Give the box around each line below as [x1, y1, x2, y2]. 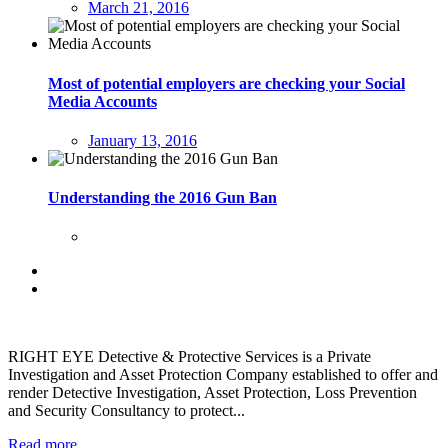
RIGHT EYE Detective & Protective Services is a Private [8, 348, 371, 366]
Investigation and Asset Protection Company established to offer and [8, 366, 438, 384]
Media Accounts [48, 92, 157, 110]
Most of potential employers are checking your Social [48, 74, 405, 92]
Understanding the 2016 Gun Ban [48, 189, 277, 207]
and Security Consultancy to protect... [8, 402, 245, 420]
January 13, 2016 [88, 131, 197, 149]
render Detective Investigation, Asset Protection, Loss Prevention [8, 384, 417, 402]
